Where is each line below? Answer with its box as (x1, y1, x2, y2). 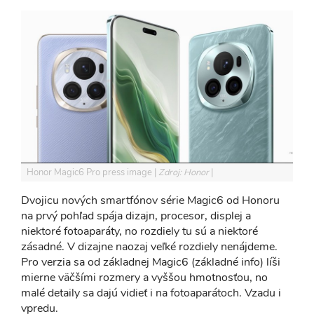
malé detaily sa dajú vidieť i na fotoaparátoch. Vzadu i (21, 285, 281, 301)
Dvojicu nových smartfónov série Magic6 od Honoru (21, 192, 280, 208)
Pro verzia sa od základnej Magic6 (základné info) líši (21, 254, 280, 270)
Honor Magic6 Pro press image (27, 165, 154, 179)
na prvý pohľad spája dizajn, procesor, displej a (21, 207, 251, 224)
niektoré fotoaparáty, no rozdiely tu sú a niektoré (21, 223, 258, 239)
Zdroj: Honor (158, 165, 211, 179)
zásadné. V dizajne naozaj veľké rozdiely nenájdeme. (21, 238, 278, 254)
